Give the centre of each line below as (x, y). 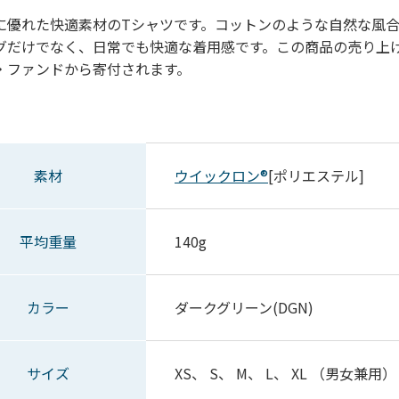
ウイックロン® (221, 175)
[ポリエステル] (316, 175)
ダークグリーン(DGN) (244, 307)
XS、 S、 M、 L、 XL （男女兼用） (285, 373)
